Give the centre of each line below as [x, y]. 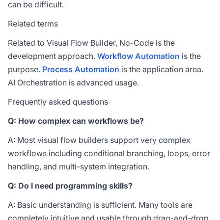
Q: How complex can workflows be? [76, 121]
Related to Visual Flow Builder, [64, 43]
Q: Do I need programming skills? [70, 186]
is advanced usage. [103, 82]
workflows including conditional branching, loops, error [109, 153]
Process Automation [81, 69]
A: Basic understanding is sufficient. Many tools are [100, 205]
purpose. [25, 69]
